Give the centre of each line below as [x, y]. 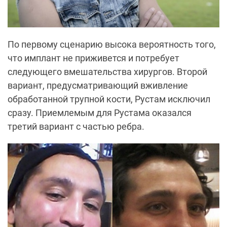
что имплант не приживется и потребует [93, 58]
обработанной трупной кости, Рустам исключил [109, 99]
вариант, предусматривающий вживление [98, 85]
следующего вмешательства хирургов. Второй [107, 71]
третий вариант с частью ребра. [76, 126]
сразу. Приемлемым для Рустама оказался [100, 112]
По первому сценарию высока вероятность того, [112, 44]
